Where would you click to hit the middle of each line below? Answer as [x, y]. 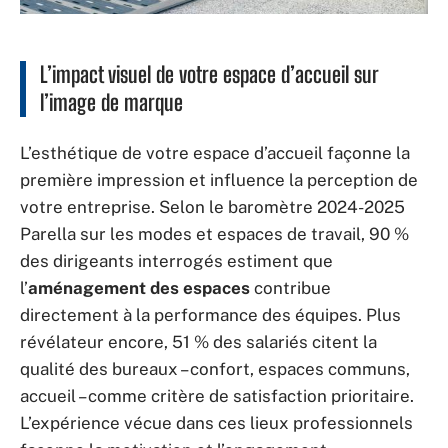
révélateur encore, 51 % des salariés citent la [198, 341]
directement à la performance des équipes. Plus [210, 314]
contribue [290, 287]
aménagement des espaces [139, 287]
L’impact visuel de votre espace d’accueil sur [209, 75]
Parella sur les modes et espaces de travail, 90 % [214, 233]
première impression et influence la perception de [219, 179]
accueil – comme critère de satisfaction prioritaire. [217, 395]
